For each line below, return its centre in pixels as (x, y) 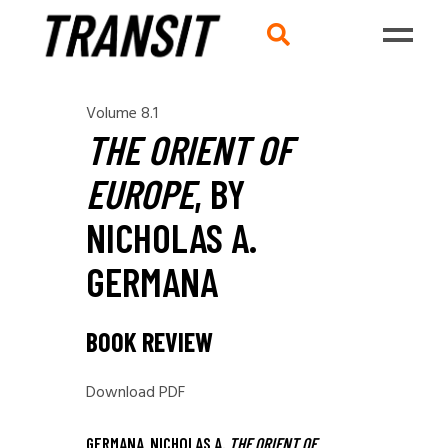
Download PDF (135, 393)
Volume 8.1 (122, 114)
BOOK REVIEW (149, 341)
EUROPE (140, 193)
